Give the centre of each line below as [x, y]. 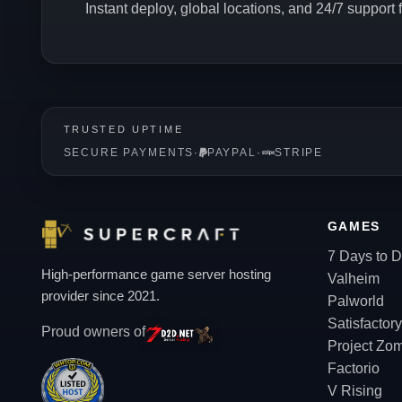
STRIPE [299, 153]
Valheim [353, 279]
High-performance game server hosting [156, 274]
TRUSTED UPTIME [123, 129]
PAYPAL [232, 153]
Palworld [355, 301]
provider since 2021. [100, 296]
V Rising [354, 391]
